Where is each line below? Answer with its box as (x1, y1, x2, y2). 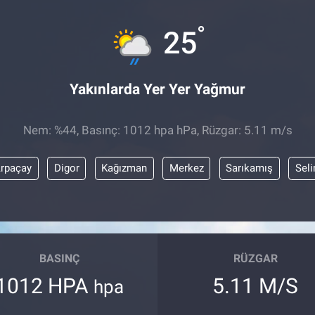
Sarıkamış (226, 162, 273, 175)
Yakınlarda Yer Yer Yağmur (70, 79, 245, 98)
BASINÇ (39, 251, 80, 265)
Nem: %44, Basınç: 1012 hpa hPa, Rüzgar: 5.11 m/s (22, 122, 292, 137)
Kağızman (101, 162, 147, 175)
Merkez (169, 162, 204, 175)
